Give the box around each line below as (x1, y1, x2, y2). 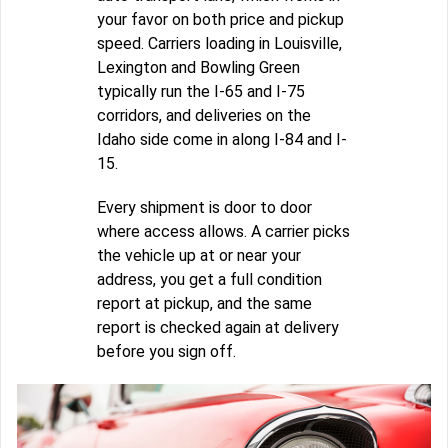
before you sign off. (97, 342, 236, 362)
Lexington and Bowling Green (97, 58, 300, 78)
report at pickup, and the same (97, 294, 312, 314)
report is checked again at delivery (97, 318, 339, 338)
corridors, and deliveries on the (97, 106, 311, 126)
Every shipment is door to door (97, 198, 312, 218)
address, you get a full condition (97, 270, 322, 290)
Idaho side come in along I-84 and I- (97, 130, 347, 150)
